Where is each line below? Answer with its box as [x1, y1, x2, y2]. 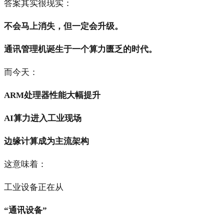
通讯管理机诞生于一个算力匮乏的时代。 [4, 44, 157, 54]
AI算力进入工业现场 [4, 113, 81, 123]
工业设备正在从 [4, 182, 63, 192]
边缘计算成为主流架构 [4, 136, 89, 146]
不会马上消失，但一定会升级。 [4, 21, 123, 31]
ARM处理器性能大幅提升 [4, 90, 100, 100]
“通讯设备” [4, 205, 47, 215]
